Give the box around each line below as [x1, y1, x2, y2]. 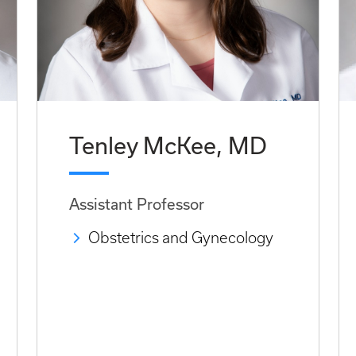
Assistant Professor [69, 195, 204, 214]
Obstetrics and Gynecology [88, 230, 273, 247]
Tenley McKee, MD [69, 132, 267, 160]
